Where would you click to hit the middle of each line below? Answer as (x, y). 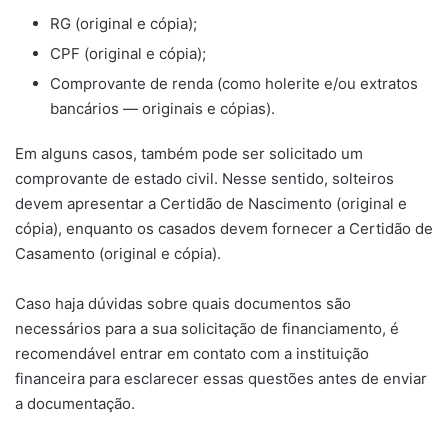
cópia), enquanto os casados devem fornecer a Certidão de (224, 229)
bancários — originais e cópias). (162, 109)
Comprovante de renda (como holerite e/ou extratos (234, 84)
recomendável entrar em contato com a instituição (192, 354)
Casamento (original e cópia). (118, 254)
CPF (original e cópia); (128, 54)
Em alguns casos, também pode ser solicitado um (189, 154)
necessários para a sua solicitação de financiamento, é (207, 329)
